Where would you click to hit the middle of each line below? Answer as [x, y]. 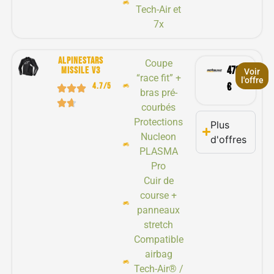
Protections [159, 122]
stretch [159, 224]
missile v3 [81, 70]
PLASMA [158, 151]
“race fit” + [158, 78]
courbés [159, 107]
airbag [158, 254]
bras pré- [158, 92]
